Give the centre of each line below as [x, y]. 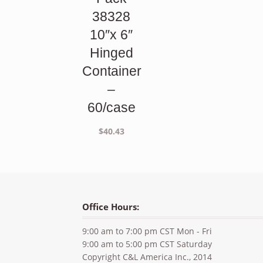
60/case [111, 107]
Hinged [111, 53]
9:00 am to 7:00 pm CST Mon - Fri [147, 231]
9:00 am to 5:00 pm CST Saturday [147, 244]
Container [112, 71]
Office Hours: [111, 207]
